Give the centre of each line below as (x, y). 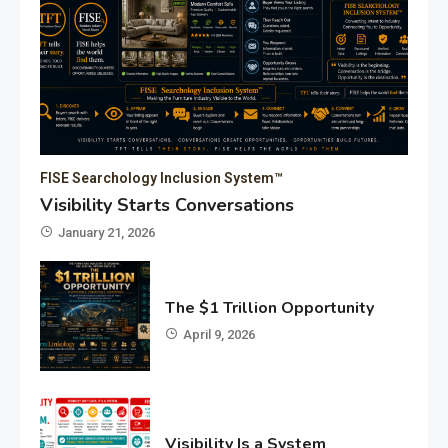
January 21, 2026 (106, 233)
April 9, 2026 (219, 335)
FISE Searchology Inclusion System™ (161, 178)
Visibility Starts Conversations (167, 205)
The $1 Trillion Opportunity (270, 308)
